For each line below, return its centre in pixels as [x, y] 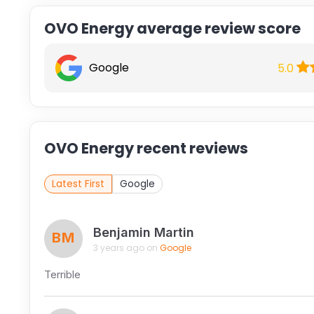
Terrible [62, 275]
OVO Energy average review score [172, 29]
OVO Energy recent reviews [146, 149]
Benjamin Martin [143, 232]
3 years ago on [126, 247]
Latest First [78, 184]
